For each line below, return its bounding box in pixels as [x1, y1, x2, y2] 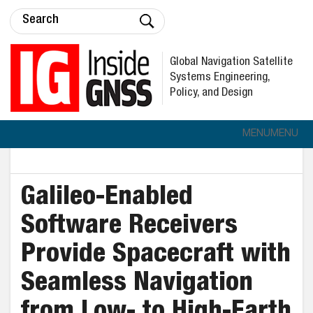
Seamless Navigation [21, 271, 253, 298]
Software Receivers [21, 214, 238, 240]
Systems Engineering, [170, 71, 270, 84]
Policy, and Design [170, 87, 253, 99]
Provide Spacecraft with [21, 242, 291, 269]
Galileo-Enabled [21, 185, 193, 212]
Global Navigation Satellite [170, 56, 293, 68]
